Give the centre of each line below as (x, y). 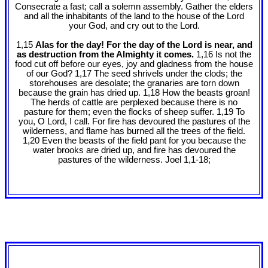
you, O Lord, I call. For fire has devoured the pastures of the (134, 122)
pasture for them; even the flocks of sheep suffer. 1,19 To (134, 112)
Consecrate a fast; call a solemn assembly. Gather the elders (134, 7)
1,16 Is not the (223, 55)
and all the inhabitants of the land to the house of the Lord (134, 16)
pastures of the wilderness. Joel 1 (123, 160)
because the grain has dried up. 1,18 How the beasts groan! (134, 93)
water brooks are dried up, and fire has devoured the (134, 150)
